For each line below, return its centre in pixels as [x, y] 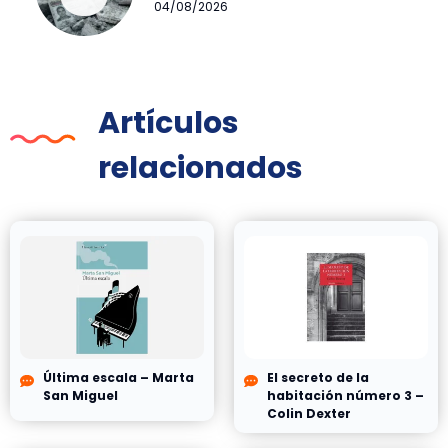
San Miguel [80, 395]
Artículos [168, 122]
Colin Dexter [308, 413]
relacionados [200, 167]
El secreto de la [317, 377]
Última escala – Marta [118, 377]
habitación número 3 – [345, 395]
